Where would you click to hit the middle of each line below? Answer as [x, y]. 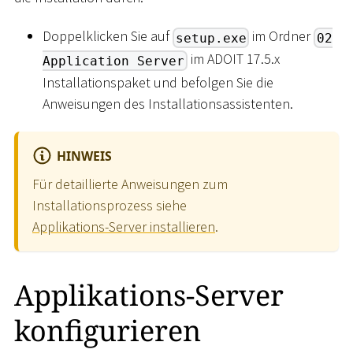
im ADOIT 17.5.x [233, 59]
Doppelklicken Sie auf [108, 36]
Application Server [113, 61]
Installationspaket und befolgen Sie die [158, 82]
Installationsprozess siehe [110, 205]
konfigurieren [108, 331]
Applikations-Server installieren [124, 226]
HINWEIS [85, 156]
